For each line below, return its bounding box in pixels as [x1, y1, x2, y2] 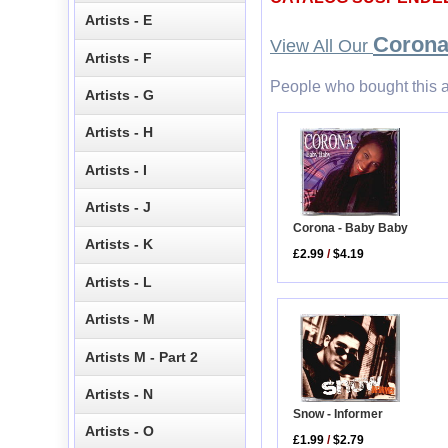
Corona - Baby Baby [293, 221, 409, 236]
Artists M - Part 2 [85, 348, 199, 365]
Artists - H [85, 124, 154, 141]
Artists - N [85, 385, 154, 402]
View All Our [270, 36, 373, 57]
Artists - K [85, 236, 154, 253]
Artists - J [85, 199, 152, 216]
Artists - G [85, 86, 155, 103]
